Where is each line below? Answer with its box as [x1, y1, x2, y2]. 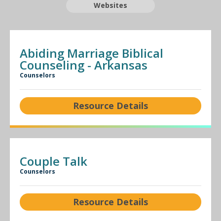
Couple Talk [20, 153, 87, 169]
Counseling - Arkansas [20, 57, 147, 73]
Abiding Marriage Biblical [20, 45, 163, 61]
